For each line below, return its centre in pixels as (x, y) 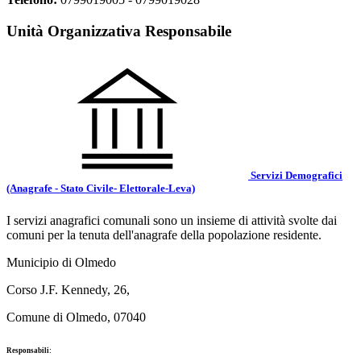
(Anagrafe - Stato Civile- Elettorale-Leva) (101, 189)
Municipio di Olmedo (61, 262)
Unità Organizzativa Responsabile (119, 31)
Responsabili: (29, 350)
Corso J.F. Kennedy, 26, (68, 289)
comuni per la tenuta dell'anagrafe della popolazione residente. (164, 234)
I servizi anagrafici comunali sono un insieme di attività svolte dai (172, 220)
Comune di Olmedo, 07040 (76, 317)
